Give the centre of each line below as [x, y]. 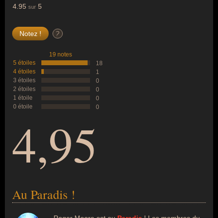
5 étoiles [24, 63]
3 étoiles [24, 80]
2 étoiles [24, 89]
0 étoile [23, 107]
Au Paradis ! [44, 194]
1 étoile [23, 98]
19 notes [60, 54]
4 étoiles [24, 72]
